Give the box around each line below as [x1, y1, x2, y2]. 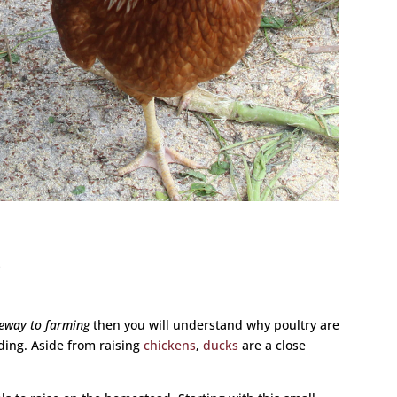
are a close [238, 337, 307, 354]
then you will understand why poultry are [90, 316, 340, 334]
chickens [144, 337, 197, 354]
